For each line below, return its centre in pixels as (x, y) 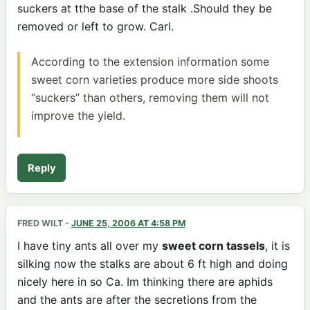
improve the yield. (78, 116)
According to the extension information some (150, 62)
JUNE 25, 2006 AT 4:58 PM (128, 224)
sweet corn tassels (213, 246)
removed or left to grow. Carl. (95, 26)
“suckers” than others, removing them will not (150, 98)
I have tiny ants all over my (90, 246)
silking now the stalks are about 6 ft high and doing (153, 264)
